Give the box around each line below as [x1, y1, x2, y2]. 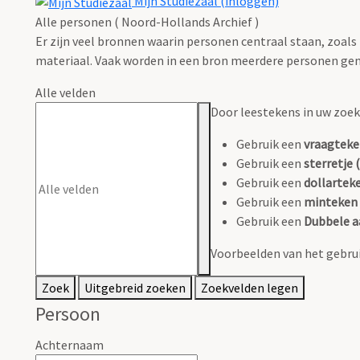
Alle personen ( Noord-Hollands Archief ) [35, 14, 259, 31]
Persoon [35, 301, 100, 327]
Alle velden [35, 84, 96, 101]
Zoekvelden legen [201, 280, 298, 297]
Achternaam [35, 337, 104, 354]
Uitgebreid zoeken [84, 280, 186, 297]
